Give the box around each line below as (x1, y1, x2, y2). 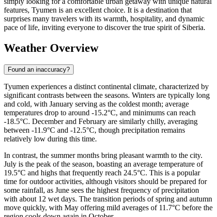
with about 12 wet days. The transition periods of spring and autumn (4, 194, 212, 203)
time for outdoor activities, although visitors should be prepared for (4, 177, 207, 186)
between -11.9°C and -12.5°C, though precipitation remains (4, 125, 185, 134)
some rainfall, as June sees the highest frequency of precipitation (4, 186, 199, 194)
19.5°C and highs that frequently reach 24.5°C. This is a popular (4, 168, 200, 177)
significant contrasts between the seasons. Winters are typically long (4, 91, 210, 99)
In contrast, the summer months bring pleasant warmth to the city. (4, 151, 202, 159)
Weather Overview (4, 41, 98, 54)
